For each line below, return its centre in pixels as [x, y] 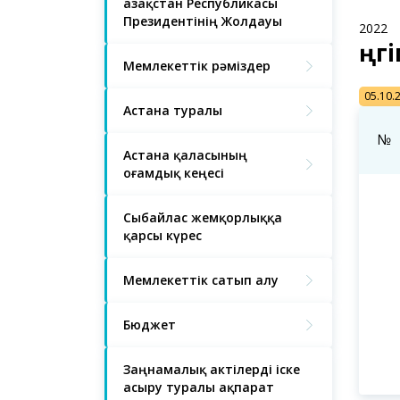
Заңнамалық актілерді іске [212, 369]
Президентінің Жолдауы [203, 21]
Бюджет [150, 325]
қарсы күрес [162, 235]
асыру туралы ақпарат [199, 387]
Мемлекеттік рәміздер [197, 66]
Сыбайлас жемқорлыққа [203, 217]
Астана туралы [173, 110]
